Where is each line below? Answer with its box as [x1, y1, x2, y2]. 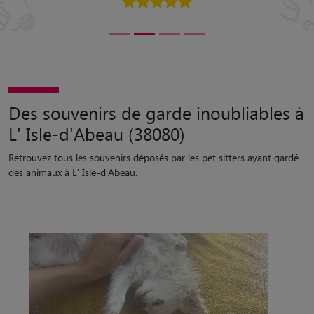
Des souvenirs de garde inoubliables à [8, 101, 304, 124]
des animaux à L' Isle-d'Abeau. [8, 165, 137, 179]
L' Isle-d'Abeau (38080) [8, 122, 185, 145]
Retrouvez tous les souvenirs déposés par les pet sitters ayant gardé [8, 151, 299, 164]
